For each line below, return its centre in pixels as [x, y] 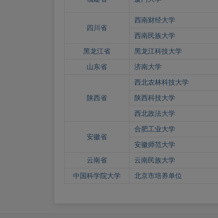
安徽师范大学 [155, 145]
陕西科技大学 [155, 98]
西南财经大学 [155, 20]
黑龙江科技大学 [158, 51]
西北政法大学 [155, 113]
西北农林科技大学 [162, 82]
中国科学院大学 [97, 176]
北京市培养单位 [158, 176]
